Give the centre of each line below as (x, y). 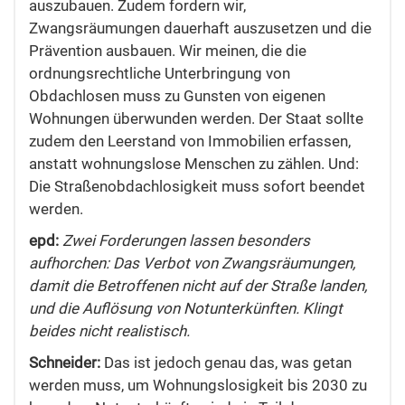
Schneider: (65, 363)
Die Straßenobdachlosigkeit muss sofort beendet (197, 187)
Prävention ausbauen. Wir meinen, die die (168, 51)
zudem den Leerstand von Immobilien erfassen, (190, 141)
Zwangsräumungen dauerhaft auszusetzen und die (200, 28)
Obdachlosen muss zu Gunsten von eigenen (177, 96)
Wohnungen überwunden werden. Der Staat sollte (196, 119)
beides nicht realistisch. (109, 331)
